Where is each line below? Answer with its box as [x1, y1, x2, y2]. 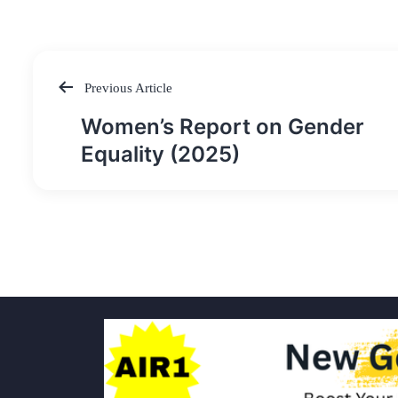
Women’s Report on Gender [81, 114, 364, 140]
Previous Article [81, 80, 172, 95]
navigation [54, 137, 155, 157]
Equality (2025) [81, 141, 240, 168]
